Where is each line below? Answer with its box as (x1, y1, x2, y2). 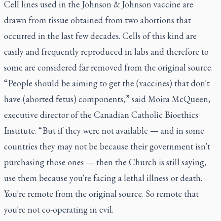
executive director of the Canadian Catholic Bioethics (4, 109, 198, 120)
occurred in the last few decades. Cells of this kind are (4, 30, 197, 41)
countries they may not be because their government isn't (4, 141, 210, 152)
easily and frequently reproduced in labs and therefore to (4, 46, 209, 57)
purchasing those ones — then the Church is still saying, (4, 156, 207, 168)
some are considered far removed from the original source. (4, 62, 213, 73)
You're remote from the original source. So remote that (4, 188, 199, 199)
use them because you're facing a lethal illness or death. (4, 172, 202, 184)
